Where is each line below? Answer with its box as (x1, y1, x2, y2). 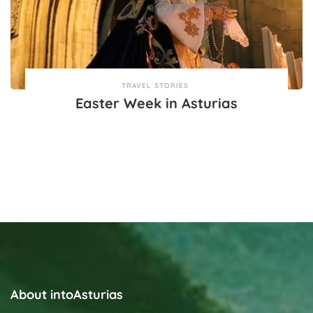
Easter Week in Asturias (75, 94, 238, 112)
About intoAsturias (10, 286, 123, 303)
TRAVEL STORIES (121, 81, 189, 91)
